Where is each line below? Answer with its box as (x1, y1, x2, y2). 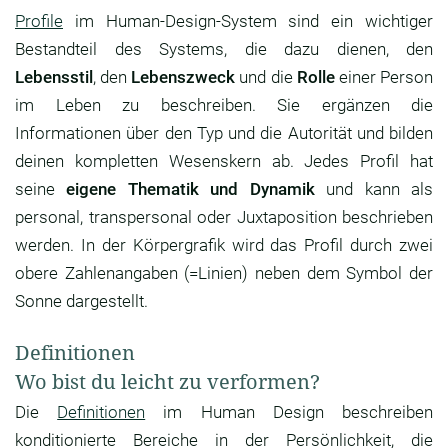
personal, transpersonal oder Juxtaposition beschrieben (15, 207, 433, 228)
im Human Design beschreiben (145, 402, 434, 423)
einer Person (334, 67, 434, 88)
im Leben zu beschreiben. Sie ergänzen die (15, 95, 433, 116)
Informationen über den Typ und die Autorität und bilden (15, 123, 433, 144)
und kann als (314, 179, 434, 200)
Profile (15, 11, 63, 32)
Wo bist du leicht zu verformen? (15, 368, 320, 396)
